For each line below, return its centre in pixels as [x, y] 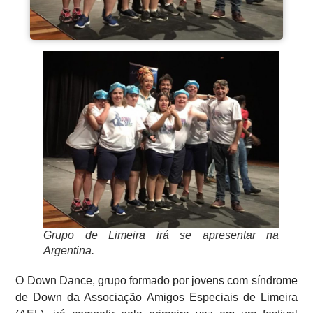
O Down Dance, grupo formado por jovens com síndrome [156, 280]
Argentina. [69, 250]
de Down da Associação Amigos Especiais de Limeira [156, 297]
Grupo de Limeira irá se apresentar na [161, 235]
